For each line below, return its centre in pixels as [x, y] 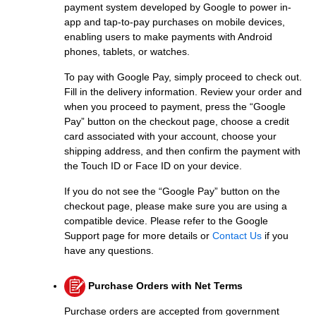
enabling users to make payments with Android [168, 37]
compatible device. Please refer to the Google [166, 221]
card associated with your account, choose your [170, 136]
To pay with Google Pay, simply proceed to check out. [183, 77]
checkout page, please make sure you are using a [176, 206]
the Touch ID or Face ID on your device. [153, 166]
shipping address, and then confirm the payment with [182, 151]
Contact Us [237, 236]
